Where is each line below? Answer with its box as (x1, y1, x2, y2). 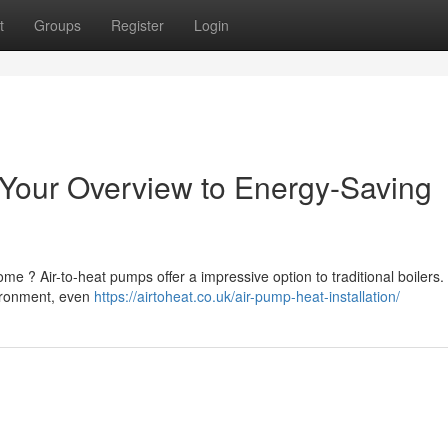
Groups (34, 15, 81, 35)
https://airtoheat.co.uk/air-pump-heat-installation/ (94, 286, 400, 306)
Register (111, 15, 164, 35)
